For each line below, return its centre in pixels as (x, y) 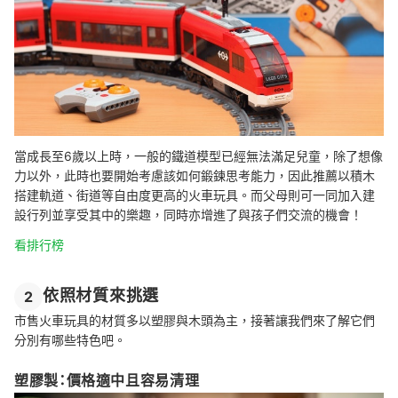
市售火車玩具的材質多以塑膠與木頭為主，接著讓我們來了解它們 (195, 321)
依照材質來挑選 (101, 296)
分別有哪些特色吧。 (70, 340)
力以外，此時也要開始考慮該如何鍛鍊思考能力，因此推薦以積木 (195, 176)
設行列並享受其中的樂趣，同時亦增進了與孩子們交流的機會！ (188, 215)
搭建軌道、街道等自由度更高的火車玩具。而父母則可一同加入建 (195, 195)
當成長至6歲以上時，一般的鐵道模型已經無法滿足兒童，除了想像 (199, 156)
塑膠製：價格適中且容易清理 (107, 381)
